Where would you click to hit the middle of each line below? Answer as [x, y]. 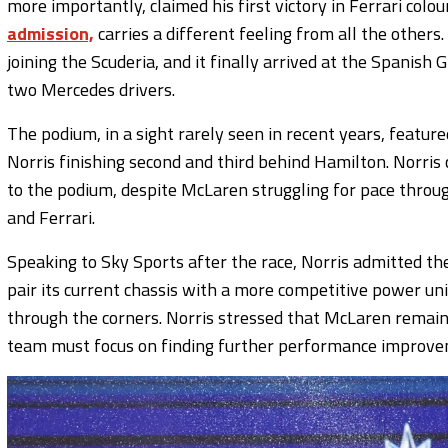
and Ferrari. [51, 217]
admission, [50, 33]
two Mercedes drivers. [91, 89]
